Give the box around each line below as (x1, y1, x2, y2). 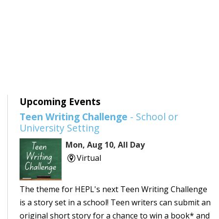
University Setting (20, 121, 99, 134)
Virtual (76, 152, 101, 163)
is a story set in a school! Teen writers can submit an (20, 197, 211, 208)
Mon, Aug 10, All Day (66, 139, 145, 150)
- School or (128, 109, 178, 123)
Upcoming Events (20, 95, 101, 108)
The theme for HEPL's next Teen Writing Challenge (20, 184, 207, 195)
